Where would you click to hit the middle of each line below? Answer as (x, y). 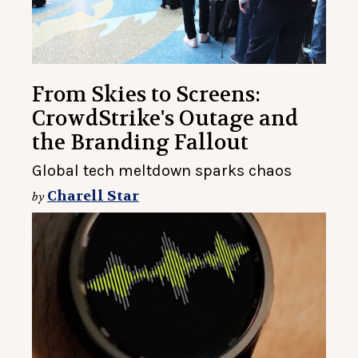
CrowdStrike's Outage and (165, 119)
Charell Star (93, 197)
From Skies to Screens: (146, 95)
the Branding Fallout (140, 143)
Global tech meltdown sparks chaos (162, 171)
